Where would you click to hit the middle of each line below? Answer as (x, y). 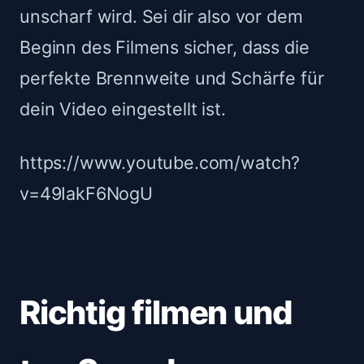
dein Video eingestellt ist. (123, 108)
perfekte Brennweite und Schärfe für (172, 78)
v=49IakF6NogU (86, 193)
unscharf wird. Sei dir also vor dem (161, 16)
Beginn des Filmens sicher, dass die (165, 47)
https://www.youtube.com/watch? (160, 162)
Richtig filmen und (156, 312)
